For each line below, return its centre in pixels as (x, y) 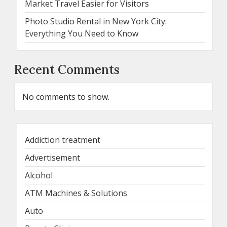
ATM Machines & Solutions (76, 193)
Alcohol (39, 175)
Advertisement (52, 157)
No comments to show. (66, 97)
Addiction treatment (63, 140)
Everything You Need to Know (82, 33)
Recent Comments (67, 69)
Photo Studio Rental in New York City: (96, 21)
